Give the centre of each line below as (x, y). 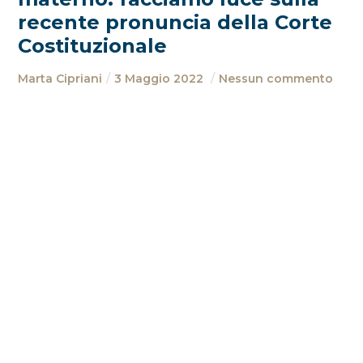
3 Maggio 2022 (161, 79)
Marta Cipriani (60, 79)
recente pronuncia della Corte (175, 22)
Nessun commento (276, 79)
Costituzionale (93, 46)
